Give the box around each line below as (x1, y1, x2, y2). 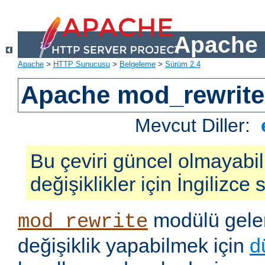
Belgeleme (119, 60, 156, 69)
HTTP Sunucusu (53, 60, 110, 69)
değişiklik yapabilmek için (18, 234, 250, 257)
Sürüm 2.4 (165, 60, 201, 69)
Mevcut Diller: (135, 115, 256, 137)
